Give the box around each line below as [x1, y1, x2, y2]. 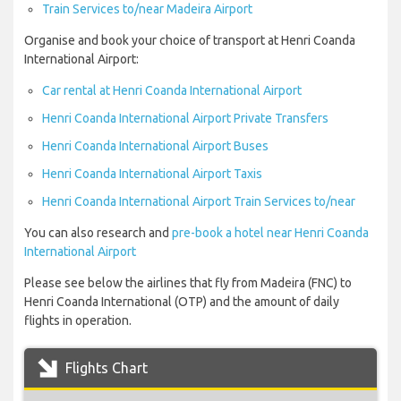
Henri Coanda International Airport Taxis [42, 166, 262, 182]
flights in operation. [24, 313, 132, 328]
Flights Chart [62, 360, 148, 377]
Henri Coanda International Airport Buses [42, 139, 269, 154]
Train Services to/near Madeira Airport [42, 2, 252, 17]
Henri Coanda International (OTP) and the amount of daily [24, 294, 339, 310]
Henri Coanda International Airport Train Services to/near [42, 194, 355, 209]
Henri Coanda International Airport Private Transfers [42, 111, 328, 126]
